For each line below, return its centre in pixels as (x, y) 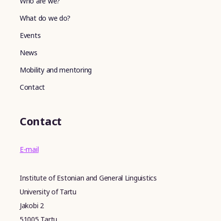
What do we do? (45, 18)
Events (30, 35)
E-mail (29, 149)
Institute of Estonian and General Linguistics (88, 178)
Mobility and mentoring (56, 70)
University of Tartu (48, 191)
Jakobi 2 (32, 205)
